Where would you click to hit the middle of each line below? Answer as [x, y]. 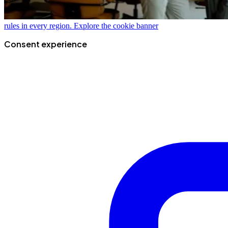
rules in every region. [38, 25]
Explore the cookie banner [116, 25]
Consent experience [46, 44]
